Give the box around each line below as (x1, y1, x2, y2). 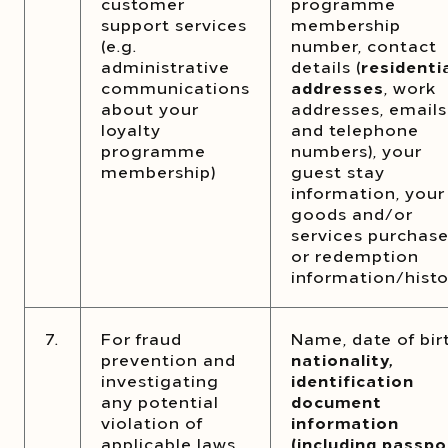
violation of (101, 411, 203, 433)
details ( (291, 55, 361, 77)
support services (101, 13, 247, 35)
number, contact (291, 34, 437, 56)
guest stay (291, 160, 385, 182)
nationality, (291, 348, 393, 370)
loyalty (101, 118, 161, 140)
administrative (101, 55, 230, 77)
